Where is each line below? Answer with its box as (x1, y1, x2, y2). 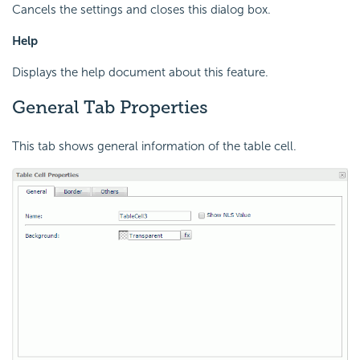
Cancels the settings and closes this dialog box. (12, 2, 271, 18)
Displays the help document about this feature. (12, 65, 268, 80)
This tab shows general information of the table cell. (12, 138, 297, 153)
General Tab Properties (12, 96, 208, 119)
